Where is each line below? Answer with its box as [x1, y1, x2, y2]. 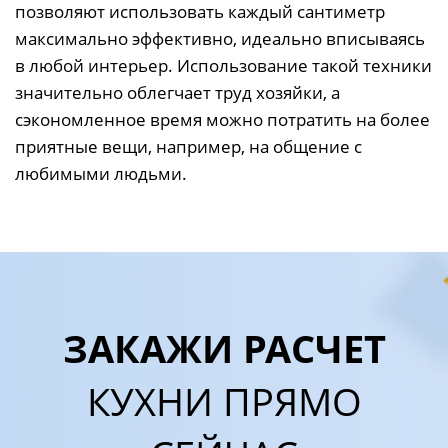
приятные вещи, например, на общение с [15, 134, 362, 158]
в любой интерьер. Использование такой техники [15, 53, 432, 77]
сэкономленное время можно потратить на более [15, 107, 430, 131]
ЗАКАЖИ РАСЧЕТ [62, 321, 386, 374]
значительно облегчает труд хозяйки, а [15, 80, 340, 104]
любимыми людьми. [15, 161, 187, 185]
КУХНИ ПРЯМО [86, 374, 362, 427]
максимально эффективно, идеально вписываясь [15, 26, 425, 50]
